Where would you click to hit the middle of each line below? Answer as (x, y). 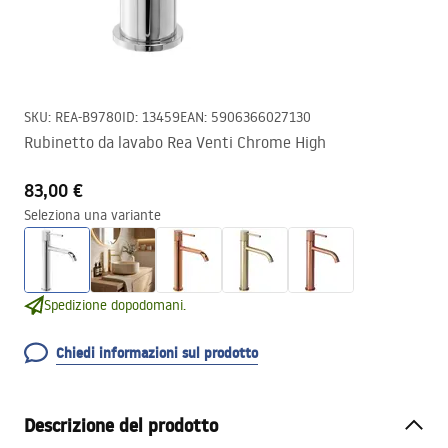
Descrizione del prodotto (121, 425)
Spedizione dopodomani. (115, 305)
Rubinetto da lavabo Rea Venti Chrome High (175, 142)
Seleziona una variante (92, 215)
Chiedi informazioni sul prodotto (157, 353)
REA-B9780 (88, 117)
